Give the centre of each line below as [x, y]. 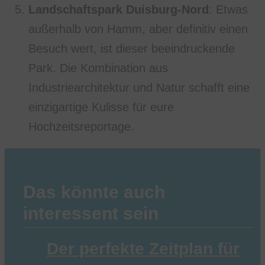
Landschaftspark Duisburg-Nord [119, 9]
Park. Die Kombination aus [98, 68]
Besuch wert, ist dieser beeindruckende [132, 48]
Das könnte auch [94, 192]
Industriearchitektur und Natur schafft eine [139, 87]
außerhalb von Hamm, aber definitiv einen [138, 29]
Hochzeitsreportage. [81, 126]
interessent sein [91, 213]
